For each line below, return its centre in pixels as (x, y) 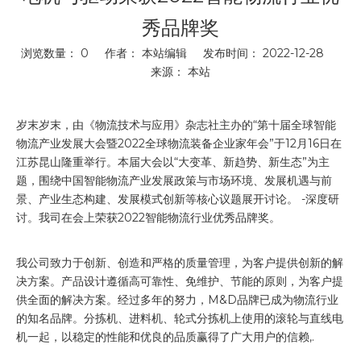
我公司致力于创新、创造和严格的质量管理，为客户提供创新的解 (180, 263)
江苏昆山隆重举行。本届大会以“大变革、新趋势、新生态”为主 (173, 162)
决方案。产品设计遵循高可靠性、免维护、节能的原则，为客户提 (180, 281)
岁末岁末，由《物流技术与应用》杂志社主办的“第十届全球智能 (176, 125)
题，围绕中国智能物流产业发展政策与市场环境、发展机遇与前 (174, 180)
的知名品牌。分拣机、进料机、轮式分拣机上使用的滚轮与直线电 (180, 318)
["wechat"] (45, 94)
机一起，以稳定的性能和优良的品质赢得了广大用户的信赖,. (165, 337)
